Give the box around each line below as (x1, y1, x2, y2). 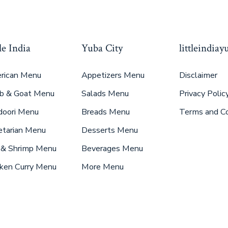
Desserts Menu (81, 125, 138, 136)
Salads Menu (81, 88, 129, 100)
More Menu (81, 161, 124, 173)
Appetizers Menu (81, 70, 145, 81)
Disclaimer (179, 70, 217, 81)
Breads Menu (81, 106, 130, 118)
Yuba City (81, 41, 123, 55)
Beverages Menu (81, 143, 143, 155)
